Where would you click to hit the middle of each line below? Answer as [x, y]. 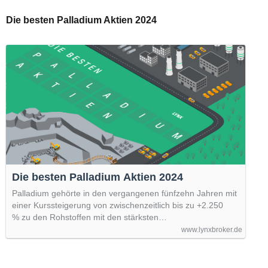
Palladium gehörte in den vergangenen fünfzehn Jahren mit [124, 193]
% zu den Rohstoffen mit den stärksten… [89, 217]
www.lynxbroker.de [212, 229]
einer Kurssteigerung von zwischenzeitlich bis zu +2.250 [118, 205]
